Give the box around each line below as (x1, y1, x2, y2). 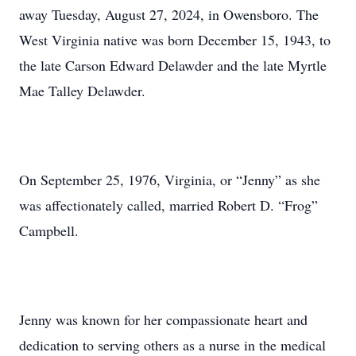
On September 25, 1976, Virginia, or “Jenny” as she (19, 170, 320, 189)
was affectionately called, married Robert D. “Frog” (19, 195, 318, 215)
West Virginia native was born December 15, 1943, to (19, 30, 331, 49)
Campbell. (19, 221, 79, 240)
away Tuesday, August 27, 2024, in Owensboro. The (19, 5, 319, 24)
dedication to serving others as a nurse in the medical (19, 335, 326, 354)
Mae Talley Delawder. (19, 81, 145, 100)
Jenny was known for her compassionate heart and (19, 310, 308, 329)
